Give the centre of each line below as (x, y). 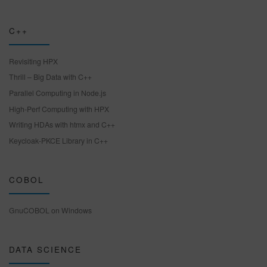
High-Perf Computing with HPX (59, 108)
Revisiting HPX (33, 61)
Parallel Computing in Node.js (58, 93)
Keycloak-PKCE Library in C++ (58, 141)
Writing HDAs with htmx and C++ (62, 125)
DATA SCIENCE (45, 249)
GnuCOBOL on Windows (50, 210)
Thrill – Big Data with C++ (50, 77)
